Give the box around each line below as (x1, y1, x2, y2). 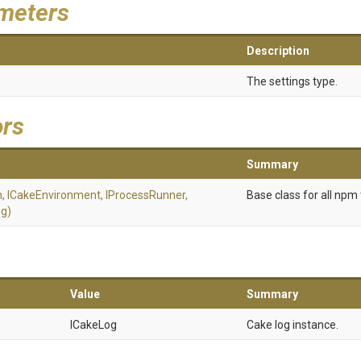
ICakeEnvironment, (7, 189, 106, 201)
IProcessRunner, (106, 189, 188, 201)
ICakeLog (70, 318, 117, 331)
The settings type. (247, 75, 338, 88)
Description (247, 44, 309, 57)
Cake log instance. (247, 318, 338, 331)
